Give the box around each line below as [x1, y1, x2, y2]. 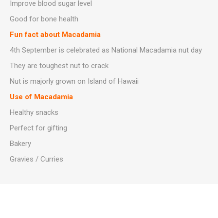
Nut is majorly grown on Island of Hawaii [10, 77, 139, 86]
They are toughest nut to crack [10, 61, 109, 70]
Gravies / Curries [10, 155, 63, 163]
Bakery [10, 139, 31, 148]
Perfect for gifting [10, 124, 67, 132]
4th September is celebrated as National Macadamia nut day [10, 46, 202, 54]
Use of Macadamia [10, 92, 73, 101]
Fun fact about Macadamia [10, 30, 101, 39]
